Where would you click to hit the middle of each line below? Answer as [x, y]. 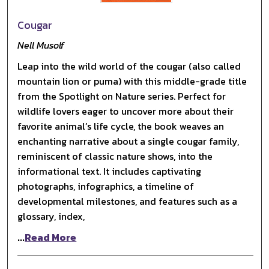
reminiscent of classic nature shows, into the [115, 156]
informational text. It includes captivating [110, 171]
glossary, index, [51, 216]
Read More [51, 237]
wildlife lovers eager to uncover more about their [126, 111]
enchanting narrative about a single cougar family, [128, 141]
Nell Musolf [41, 45]
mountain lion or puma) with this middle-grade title [132, 81]
